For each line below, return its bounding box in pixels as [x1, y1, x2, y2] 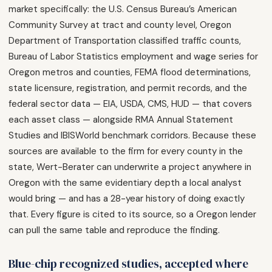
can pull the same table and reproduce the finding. [8, 224, 220, 236]
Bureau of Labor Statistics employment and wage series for [8, 50, 258, 63]
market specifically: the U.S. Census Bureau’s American [8, 3, 237, 15]
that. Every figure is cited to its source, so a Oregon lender [8, 208, 256, 220]
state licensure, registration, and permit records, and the [8, 82, 247, 94]
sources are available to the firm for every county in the [8, 145, 243, 157]
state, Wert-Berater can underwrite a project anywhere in [8, 161, 251, 173]
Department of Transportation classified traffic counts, [8, 35, 241, 47]
